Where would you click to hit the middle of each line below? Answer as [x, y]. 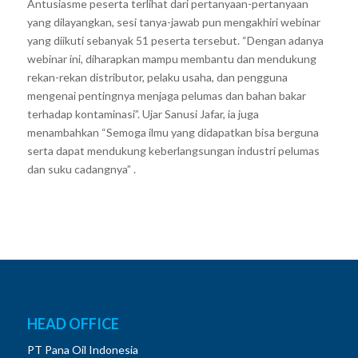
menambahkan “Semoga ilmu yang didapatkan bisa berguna [173, 132]
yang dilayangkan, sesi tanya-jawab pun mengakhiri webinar [173, 22]
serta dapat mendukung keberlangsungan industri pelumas [173, 150]
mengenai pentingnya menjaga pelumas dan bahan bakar [166, 95]
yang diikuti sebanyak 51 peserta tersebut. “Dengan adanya [175, 40]
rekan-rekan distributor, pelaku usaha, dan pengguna [157, 77]
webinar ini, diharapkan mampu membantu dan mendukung [171, 58]
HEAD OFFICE [73, 323]
